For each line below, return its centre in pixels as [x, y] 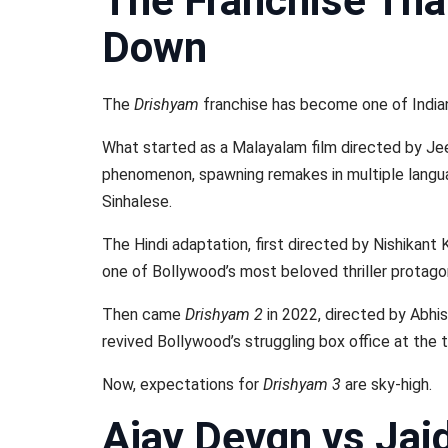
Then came [143, 314]
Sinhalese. [137, 201]
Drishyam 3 [302, 384]
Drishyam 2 [224, 314]
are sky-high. [386, 384]
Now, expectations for [182, 384]
